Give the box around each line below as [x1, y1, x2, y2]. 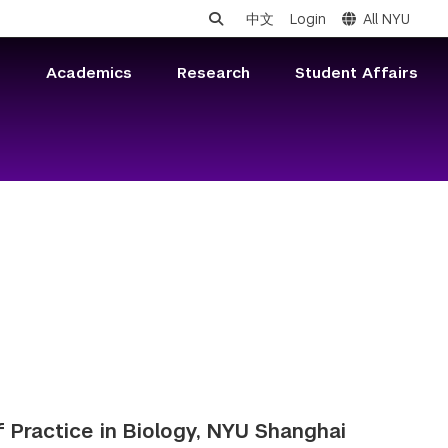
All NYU [363, 10, 410, 28]
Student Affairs [295, 63, 418, 82]
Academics [46, 63, 132, 82]
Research [177, 63, 250, 82]
